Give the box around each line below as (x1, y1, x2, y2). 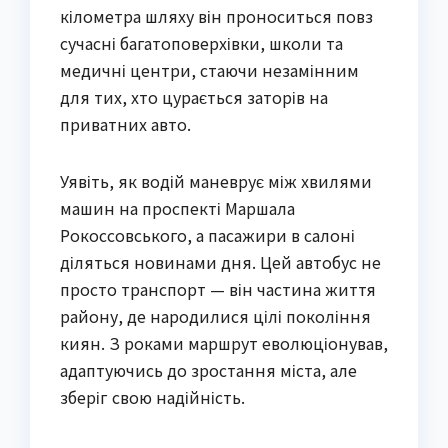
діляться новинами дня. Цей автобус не (60, 249, 381, 274)
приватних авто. (60, 111, 191, 136)
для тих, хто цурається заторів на (60, 84, 328, 109)
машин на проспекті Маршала (60, 195, 295, 220)
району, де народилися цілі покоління (60, 303, 371, 328)
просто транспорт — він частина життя (60, 276, 376, 301)
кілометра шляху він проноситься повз (60, 3, 373, 28)
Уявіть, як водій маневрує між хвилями (60, 168, 372, 193)
